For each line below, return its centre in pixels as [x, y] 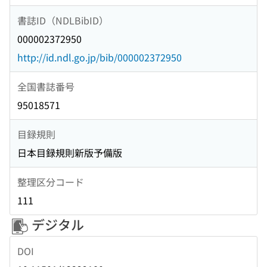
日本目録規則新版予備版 [70, 153]
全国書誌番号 [46, 86]
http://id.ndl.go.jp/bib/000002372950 [100, 58]
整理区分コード [51, 181]
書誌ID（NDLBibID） [63, 20]
